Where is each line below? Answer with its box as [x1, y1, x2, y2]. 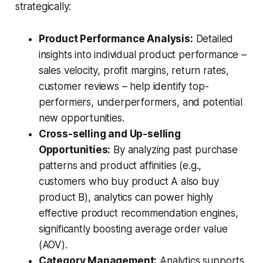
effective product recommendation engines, [38, 207, 238, 220]
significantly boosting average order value [38, 223, 228, 235]
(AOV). [38, 239, 68, 251]
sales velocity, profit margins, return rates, [38, 65, 230, 77]
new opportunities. [38, 112, 124, 124]
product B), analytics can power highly [38, 191, 214, 204]
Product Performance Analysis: [38, 33, 193, 45]
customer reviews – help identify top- [38, 80, 209, 93]
